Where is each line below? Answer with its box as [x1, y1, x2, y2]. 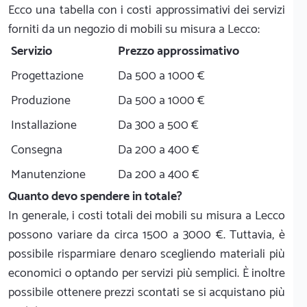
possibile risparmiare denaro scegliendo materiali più [8, 244, 285, 265]
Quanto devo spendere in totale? [8, 186, 182, 208]
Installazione [11, 115, 77, 136]
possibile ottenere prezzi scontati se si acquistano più [8, 282, 285, 304]
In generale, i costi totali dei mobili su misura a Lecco [8, 206, 285, 227]
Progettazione [11, 66, 84, 87]
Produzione [11, 90, 71, 112]
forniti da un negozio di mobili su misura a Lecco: [8, 19, 260, 40]
